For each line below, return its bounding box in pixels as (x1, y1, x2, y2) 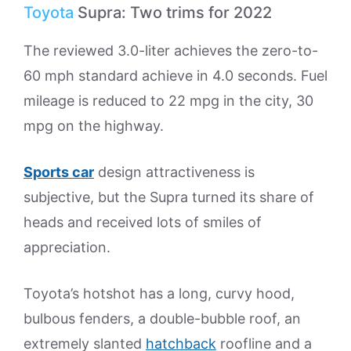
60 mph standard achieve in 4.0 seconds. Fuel (24, 67, 327, 85)
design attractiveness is (94, 164, 255, 181)
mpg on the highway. (24, 118, 164, 135)
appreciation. (24, 239, 110, 256)
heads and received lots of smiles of (24, 214, 262, 231)
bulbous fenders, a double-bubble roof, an (24, 310, 301, 327)
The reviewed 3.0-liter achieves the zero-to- (24, 42, 318, 60)
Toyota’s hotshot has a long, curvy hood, (24, 285, 295, 302)
